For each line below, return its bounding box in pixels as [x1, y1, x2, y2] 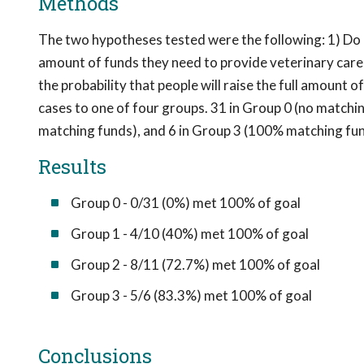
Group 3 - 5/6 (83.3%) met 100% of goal [71, 287, 312, 304]
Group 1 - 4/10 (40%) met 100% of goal [71, 225, 309, 242]
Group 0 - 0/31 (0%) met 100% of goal [71, 194, 301, 211]
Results [38, 154, 106, 180]
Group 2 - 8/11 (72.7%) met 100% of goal [71, 256, 320, 273]
